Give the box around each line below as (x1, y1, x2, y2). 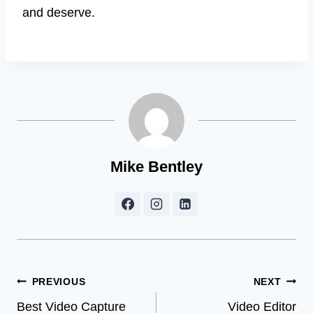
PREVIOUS (31, 276, 86, 288)
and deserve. (22, 6, 95, 20)
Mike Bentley (110, 158, 203, 176)
